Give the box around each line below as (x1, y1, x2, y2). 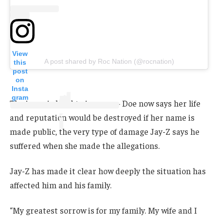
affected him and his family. (10, 179, 111, 190)
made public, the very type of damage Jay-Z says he (10, 126, 200, 137)
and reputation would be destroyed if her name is (10, 112, 195, 123)
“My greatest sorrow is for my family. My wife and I (10, 204, 197, 216)
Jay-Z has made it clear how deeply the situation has (10, 165, 206, 176)
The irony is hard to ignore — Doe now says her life (10, 98, 200, 109)
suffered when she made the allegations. (10, 140, 160, 151)
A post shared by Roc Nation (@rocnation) (44, 57, 174, 65)
